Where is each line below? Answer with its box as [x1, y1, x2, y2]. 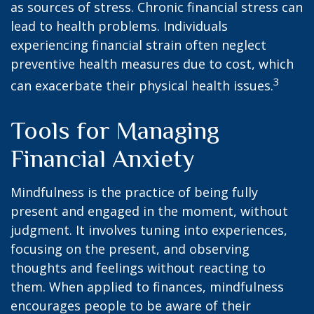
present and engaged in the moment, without [11, 203, 288, 219]
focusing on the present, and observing [11, 240, 250, 257]
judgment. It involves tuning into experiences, [11, 221, 287, 238]
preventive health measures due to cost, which [11, 55, 294, 72]
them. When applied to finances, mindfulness [11, 278, 284, 295]
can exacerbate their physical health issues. [11, 77, 273, 94]
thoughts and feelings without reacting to [11, 259, 266, 276]
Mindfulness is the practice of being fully [11, 184, 258, 200]
